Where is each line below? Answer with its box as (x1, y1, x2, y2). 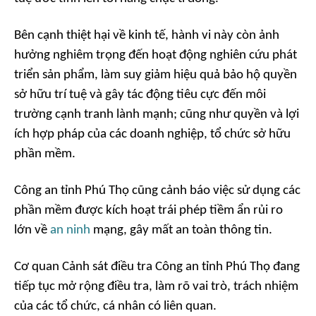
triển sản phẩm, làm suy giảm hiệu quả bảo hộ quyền (14, 68, 297, 83)
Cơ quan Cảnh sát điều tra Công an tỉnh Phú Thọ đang (14, 260, 300, 274)
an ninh (50, 224, 90, 238)
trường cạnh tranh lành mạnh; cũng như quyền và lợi (14, 108, 299, 122)
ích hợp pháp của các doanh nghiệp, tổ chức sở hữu (14, 128, 291, 142)
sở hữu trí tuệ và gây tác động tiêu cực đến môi (14, 88, 266, 102)
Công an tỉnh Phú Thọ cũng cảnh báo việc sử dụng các (14, 184, 300, 198)
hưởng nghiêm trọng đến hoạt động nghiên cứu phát (14, 49, 297, 63)
